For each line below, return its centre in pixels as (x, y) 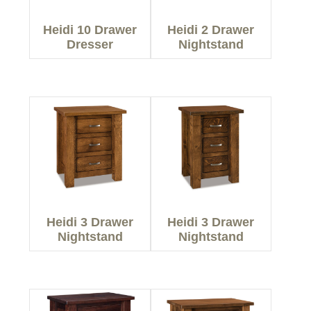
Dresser (90, 44)
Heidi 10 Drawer (90, 30)
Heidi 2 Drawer (211, 30)
